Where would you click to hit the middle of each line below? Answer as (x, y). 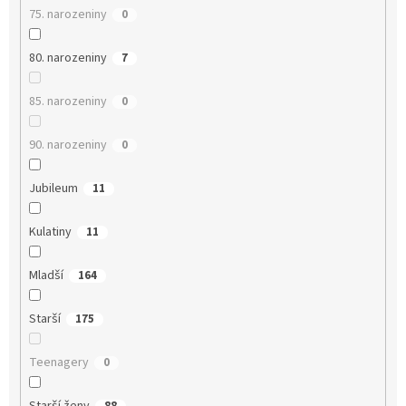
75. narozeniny (68, 15)
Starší (44, 319)
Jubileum (53, 189)
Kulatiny (50, 232)
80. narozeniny (68, 58)
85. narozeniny (68, 102)
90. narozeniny (68, 145)
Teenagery (58, 363)
